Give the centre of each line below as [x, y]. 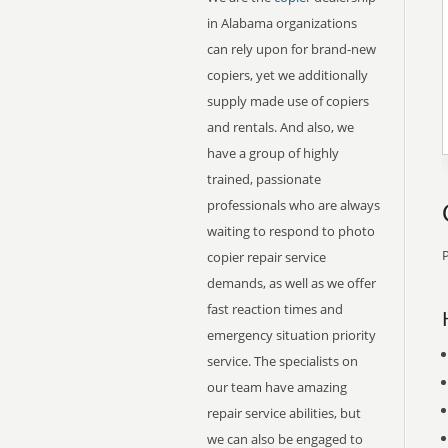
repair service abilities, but [284, 413]
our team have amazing [277, 387]
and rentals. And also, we [280, 127]
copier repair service [266, 257]
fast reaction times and [275, 309]
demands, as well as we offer [291, 283]
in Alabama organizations [282, 23]
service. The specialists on [282, 361]
